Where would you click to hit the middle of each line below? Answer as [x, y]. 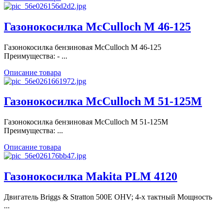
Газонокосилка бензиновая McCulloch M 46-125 [83, 47]
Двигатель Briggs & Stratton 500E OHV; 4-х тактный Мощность [108, 197]
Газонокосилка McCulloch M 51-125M [103, 101]
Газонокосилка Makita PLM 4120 [91, 177]
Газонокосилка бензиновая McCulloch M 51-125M [86, 122]
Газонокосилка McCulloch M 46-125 [97, 26]
